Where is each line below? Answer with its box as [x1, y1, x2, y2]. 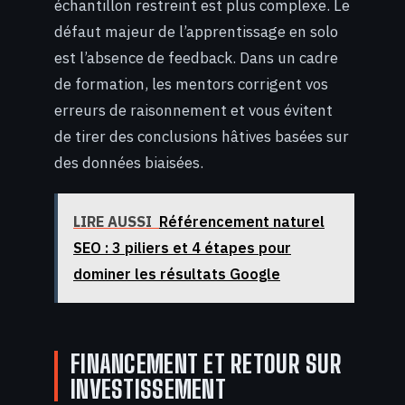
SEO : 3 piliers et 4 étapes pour [73, 239, 291, 258]
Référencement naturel [159, 212, 325, 231]
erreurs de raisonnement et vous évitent [54, 99, 333, 120]
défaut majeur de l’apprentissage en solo [54, 21, 338, 42]
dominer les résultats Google [73, 265, 280, 284]
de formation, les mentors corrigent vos [54, 73, 328, 94]
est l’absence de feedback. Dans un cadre [54, 47, 338, 68]
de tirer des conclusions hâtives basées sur [54, 126, 349, 146]
